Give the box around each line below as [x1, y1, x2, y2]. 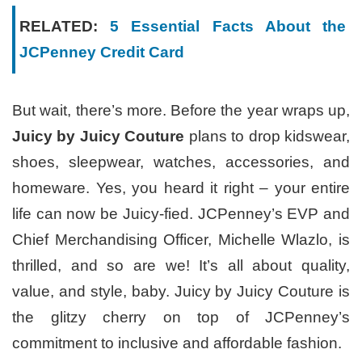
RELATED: [19, 17, 111, 35]
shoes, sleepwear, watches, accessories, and [12, 153, 350, 170]
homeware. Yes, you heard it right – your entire [12, 179, 350, 196]
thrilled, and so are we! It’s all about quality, [12, 256, 350, 274]
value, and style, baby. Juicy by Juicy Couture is [12, 282, 350, 300]
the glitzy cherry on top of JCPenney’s [12, 308, 350, 326]
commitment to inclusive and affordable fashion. [12, 334, 342, 351]
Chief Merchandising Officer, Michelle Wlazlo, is [12, 230, 350, 248]
